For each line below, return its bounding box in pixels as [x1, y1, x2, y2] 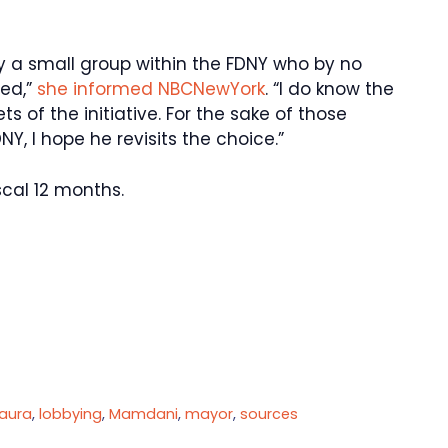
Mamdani [109, 403, 179, 424]
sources [240, 403, 299, 424]
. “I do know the [265, 77, 394, 102]
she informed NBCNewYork [37, 77, 265, 102]
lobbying [39, 403, 103, 424]
